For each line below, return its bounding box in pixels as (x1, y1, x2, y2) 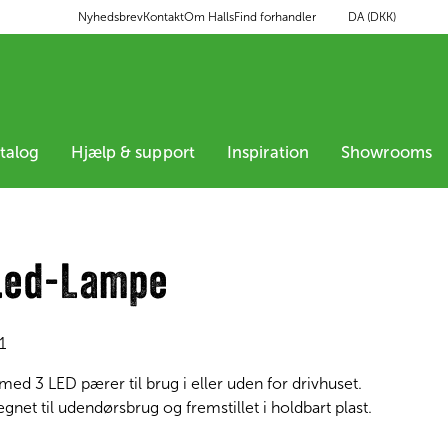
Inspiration (226, 142, 310, 162)
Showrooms (341, 142, 432, 162)
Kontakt (143, 10, 184, 24)
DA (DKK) (348, 9, 396, 24)
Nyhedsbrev (78, 10, 143, 24)
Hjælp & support (71, 142, 195, 162)
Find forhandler (234, 10, 316, 24)
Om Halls (184, 10, 234, 24)
